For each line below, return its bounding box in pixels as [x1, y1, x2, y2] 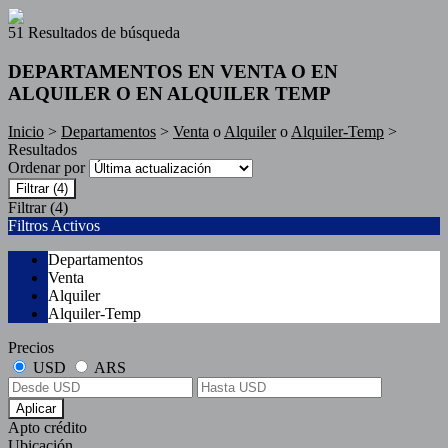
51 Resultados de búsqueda [8, 24, 180, 41]
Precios [8, 339, 54, 357]
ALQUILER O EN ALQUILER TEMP [8, 82, 331, 104]
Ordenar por [8, 159, 89, 177]
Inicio [8, 123, 44, 141]
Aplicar [16, 401, 56, 417]
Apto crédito [8, 419, 87, 437]
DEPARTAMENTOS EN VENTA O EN [8, 60, 338, 82]
